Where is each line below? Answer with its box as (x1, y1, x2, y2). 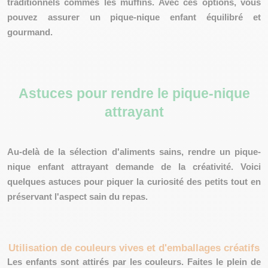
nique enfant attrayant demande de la (7, 162, 193, 172)
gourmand (7, 27, 50, 37)
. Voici (231, 162, 261, 172)
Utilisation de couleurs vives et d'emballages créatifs (8, 241, 260, 254)
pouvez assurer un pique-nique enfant (7, 12, 207, 22)
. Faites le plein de (181, 257, 261, 267)
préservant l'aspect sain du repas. (7, 191, 148, 202)
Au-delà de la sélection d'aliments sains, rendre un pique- (7, 147, 261, 157)
